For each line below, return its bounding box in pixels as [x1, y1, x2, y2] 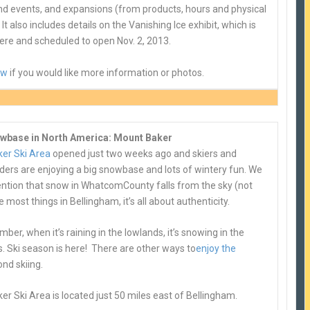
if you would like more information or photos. [8, 66, 205, 78]
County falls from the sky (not [123, 179, 253, 191]
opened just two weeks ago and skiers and [51, 147, 237, 159]
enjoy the [196, 242, 237, 254]
